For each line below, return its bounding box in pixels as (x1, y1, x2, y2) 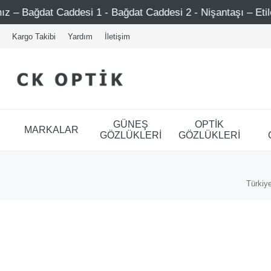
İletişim (105, 31, 130, 41)
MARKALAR (24, 124, 79, 135)
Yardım (68, 31, 93, 41)
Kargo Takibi (12, 31, 56, 41)
